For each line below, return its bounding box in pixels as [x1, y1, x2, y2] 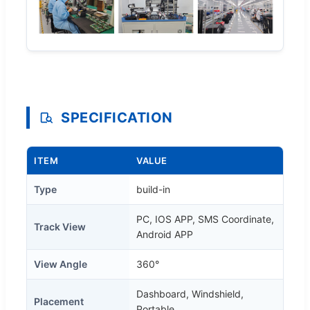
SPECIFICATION [61, 109, 173, 126]
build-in [136, 183, 170, 195]
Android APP [136, 228, 193, 240]
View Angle [34, 257, 87, 270]
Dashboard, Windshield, [136, 287, 244, 300]
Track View [34, 220, 86, 232]
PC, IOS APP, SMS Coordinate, [136, 212, 274, 225]
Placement [34, 295, 84, 307]
